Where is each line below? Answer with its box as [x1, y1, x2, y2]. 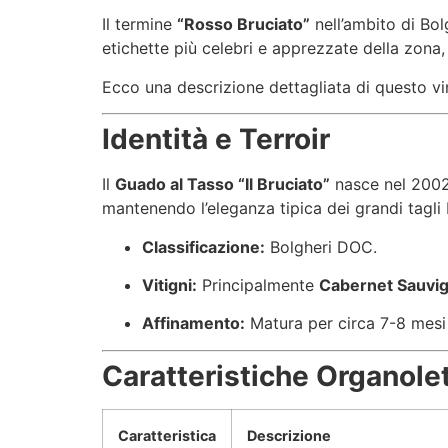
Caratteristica [118, 426, 216, 444]
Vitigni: [142, 275, 197, 295]
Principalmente [197, 275, 319, 295]
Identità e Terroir [102, 122, 330, 157]
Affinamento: [142, 313, 245, 334]
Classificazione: [142, 236, 265, 257]
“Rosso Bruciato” [177, 14, 310, 35]
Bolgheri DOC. [265, 236, 377, 257]
